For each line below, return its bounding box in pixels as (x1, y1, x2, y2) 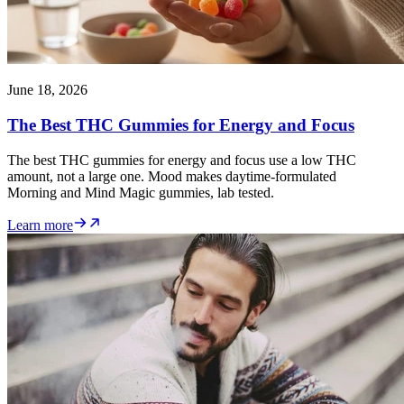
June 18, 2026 (7, 82, 87, 98)
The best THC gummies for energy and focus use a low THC (7, 151, 356, 168)
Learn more (7, 216, 73, 233)
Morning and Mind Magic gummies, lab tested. (7, 184, 274, 200)
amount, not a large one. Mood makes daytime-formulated (7, 168, 336, 184)
